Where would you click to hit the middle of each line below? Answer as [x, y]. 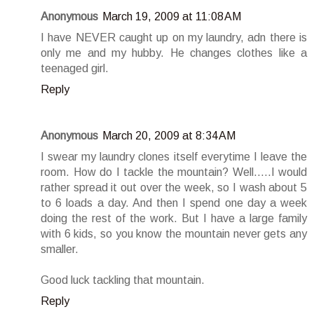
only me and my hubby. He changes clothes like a [174, 53]
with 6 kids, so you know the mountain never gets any [174, 234]
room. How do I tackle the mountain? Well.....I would [174, 172]
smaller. [60, 250]
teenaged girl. [75, 69]
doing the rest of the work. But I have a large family [174, 219]
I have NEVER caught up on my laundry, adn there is [174, 38]
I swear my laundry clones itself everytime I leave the [174, 157]
